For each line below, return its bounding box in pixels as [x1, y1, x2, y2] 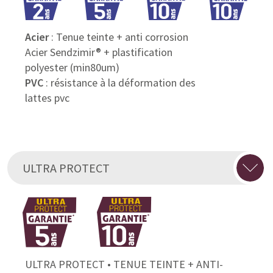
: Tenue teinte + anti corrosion [48, 29, 188, 44]
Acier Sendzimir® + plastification [24, 44, 172, 59]
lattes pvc [24, 90, 69, 105]
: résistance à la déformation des [43, 75, 196, 90]
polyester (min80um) [24, 60, 119, 74]
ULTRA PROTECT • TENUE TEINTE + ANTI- [24, 257, 223, 271]
